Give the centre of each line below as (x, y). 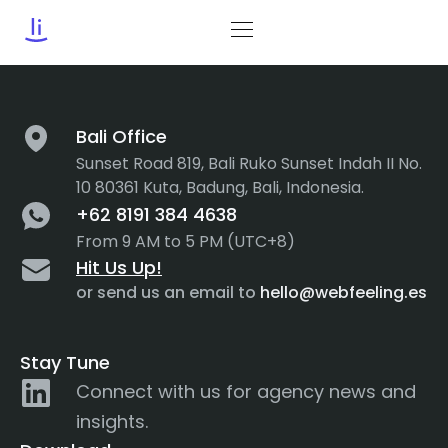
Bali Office (121, 136)
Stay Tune (65, 362)
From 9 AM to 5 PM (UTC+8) (185, 241)
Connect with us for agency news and (246, 391)
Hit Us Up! (119, 267)
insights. (112, 421)
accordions (198, 26)
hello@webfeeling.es (343, 292)
